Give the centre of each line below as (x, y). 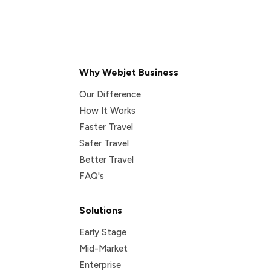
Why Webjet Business (129, 72)
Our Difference (110, 94)
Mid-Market (103, 248)
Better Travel (106, 159)
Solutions (100, 210)
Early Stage (103, 232)
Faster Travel (106, 127)
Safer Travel (104, 143)
